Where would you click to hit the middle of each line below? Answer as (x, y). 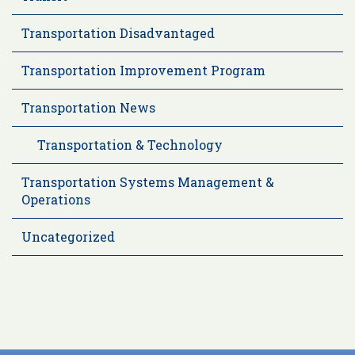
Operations (56, 199)
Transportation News (88, 107)
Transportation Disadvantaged (118, 32)
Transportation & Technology (130, 144)
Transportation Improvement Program (143, 70)
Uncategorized (68, 236)
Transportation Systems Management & (148, 181)
